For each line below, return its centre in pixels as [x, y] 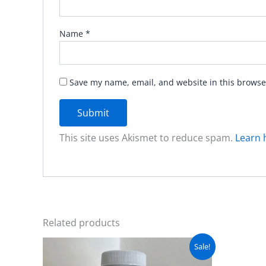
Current [177, 242]
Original [144, 242]
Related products [81, 223]
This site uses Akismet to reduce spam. [147, 138]
